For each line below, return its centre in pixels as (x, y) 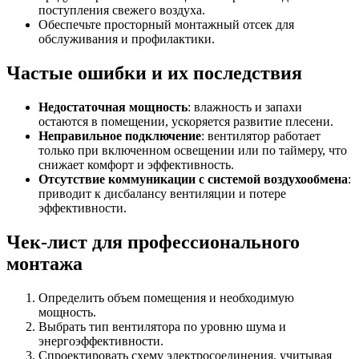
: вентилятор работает (261, 136)
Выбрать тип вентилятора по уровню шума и (162, 327)
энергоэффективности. (101, 341)
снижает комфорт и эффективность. (136, 165)
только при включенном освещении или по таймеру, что (193, 151)
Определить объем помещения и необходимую (166, 298)
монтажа (44, 264)
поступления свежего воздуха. (122, 10)
